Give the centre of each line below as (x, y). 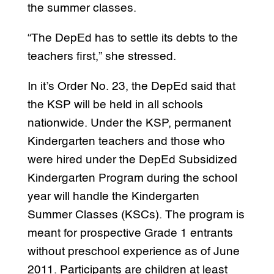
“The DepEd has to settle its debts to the (132, 38)
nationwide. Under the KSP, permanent (129, 123)
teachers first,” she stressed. (102, 56)
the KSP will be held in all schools (115, 105)
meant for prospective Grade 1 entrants (130, 233)
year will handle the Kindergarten (113, 196)
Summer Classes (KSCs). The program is (136, 215)
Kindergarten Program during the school (132, 178)
